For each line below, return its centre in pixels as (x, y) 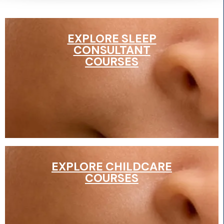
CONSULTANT (112, 50)
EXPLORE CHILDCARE (112, 167)
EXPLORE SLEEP (112, 39)
